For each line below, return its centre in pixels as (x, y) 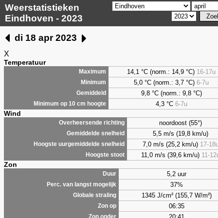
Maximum (92, 71)
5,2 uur (176, 174)
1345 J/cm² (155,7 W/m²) (176, 195)
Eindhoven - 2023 (44, 18)
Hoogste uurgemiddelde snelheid (79, 144)
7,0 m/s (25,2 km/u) (171, 144)
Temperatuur (25, 62)
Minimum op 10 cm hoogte (70, 103)
